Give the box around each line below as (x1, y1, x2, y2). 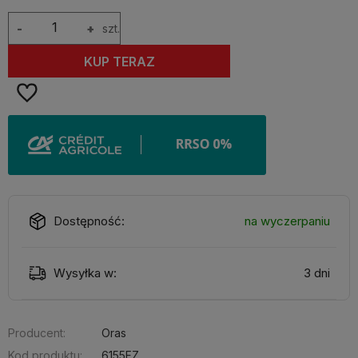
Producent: (8, 326, 66, 340)
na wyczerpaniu (245, 213, 330, 229)
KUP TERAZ (83, 53, 155, 70)
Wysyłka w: (54, 265, 117, 280)
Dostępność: (54, 213, 125, 229)
